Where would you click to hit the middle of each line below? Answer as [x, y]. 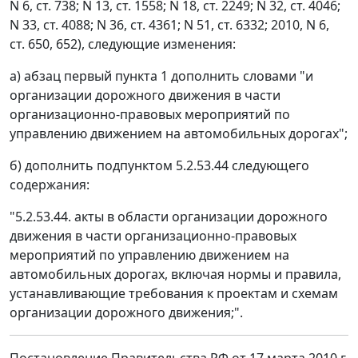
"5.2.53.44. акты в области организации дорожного [169, 217]
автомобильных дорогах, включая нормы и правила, [175, 274]
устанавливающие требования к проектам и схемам [174, 294]
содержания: [50, 185]
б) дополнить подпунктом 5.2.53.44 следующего [159, 166]
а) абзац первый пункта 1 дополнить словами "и [161, 76]
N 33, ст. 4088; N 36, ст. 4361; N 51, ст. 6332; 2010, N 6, [169, 25]
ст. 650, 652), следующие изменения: [123, 44]
